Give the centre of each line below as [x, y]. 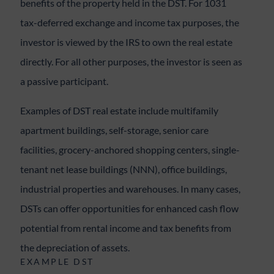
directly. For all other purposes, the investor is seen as [131, 61]
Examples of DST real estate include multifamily [120, 110]
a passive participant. [65, 81]
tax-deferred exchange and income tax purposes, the [130, 22]
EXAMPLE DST [57, 261]
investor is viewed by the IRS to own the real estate [127, 42]
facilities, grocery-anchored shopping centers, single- [130, 150]
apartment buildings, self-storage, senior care [115, 130]
